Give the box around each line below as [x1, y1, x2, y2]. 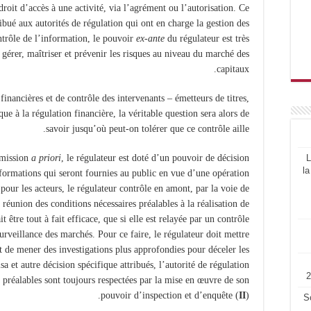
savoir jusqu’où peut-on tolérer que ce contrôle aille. [46, 124, 249, 135]
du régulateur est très [165, 33, 249, 44]
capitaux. [217, 64, 249, 75]
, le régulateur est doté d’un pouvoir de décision [61, 153, 249, 164]
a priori [31, 153, 61, 164]
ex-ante [136, 33, 165, 44]
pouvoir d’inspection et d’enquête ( [101, 290, 239, 301]
